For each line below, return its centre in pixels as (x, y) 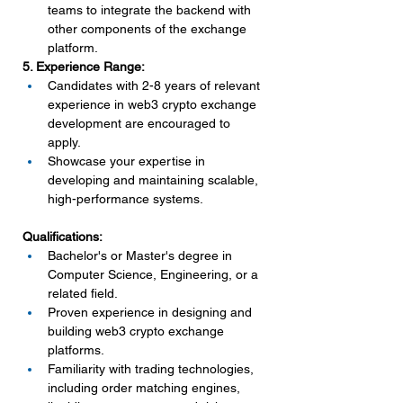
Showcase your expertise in (128, 161)
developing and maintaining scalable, (155, 180)
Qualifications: (63, 237)
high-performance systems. (125, 199)
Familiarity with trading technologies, (152, 369)
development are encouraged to (141, 123)
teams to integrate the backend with (151, 10)
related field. (83, 293)
